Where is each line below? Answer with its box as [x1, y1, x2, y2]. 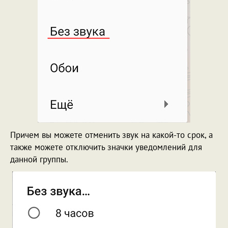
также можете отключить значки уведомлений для [10, 141, 202, 153]
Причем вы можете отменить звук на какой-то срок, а [10, 129, 213, 140]
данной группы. [10, 153, 68, 165]
